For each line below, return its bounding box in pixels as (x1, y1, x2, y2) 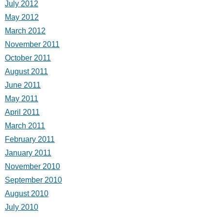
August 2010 (5, 189, 48, 198)
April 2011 (5, 108, 40, 116)
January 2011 (5, 148, 51, 157)
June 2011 (5, 80, 41, 89)
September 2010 (5, 175, 62, 184)
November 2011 (5, 40, 60, 48)
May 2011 (5, 94, 38, 103)
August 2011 (5, 67, 48, 76)
